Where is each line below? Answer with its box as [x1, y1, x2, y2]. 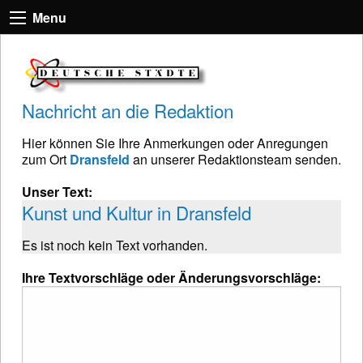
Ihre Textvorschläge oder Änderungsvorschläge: [22, 267, 321, 287]
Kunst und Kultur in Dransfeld [22, 199, 251, 225]
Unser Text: [22, 181, 92, 201]
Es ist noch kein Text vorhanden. [22, 235, 207, 254]
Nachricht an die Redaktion [22, 96, 233, 123]
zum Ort [22, 149, 70, 169]
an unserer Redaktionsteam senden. [130, 149, 341, 169]
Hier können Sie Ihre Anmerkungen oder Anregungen [22, 133, 328, 152]
